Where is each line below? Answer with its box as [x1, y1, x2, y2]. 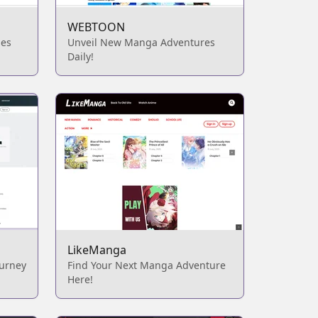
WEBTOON [67, 19, 125, 35]
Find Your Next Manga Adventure [67, 258, 226, 272]
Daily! [67, 50, 94, 63]
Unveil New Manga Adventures [67, 35, 215, 49]
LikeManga [67, 242, 126, 258]
